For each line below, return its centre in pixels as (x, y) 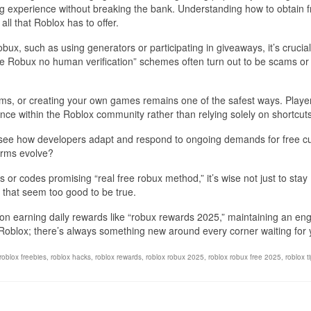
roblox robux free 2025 (245, 257)
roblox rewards (118, 257)
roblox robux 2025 (175, 257)
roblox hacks (71, 257)
